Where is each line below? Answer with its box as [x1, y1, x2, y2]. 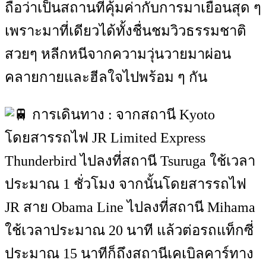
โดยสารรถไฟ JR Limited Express [5, 130, 205, 145]
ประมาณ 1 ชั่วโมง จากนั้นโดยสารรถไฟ [5, 176, 246, 192]
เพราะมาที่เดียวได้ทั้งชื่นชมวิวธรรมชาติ [5, 23, 246, 39]
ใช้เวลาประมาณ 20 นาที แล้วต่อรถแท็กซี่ [5, 223, 254, 238]
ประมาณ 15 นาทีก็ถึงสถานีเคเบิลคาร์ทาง [5, 246, 254, 261]
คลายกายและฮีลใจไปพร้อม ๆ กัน [5, 69, 207, 85]
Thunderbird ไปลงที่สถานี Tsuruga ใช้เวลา [5, 153, 255, 169]
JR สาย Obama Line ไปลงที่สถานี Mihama [5, 199, 255, 215]
